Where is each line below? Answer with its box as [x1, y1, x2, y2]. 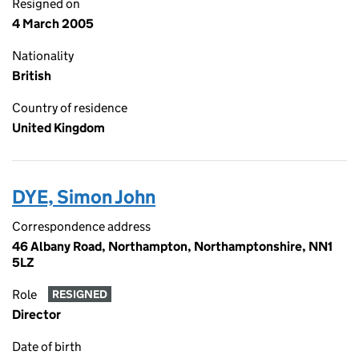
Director [12, 307, 61, 322]
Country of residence [12, 100, 127, 115]
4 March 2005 [12, 16, 94, 31]
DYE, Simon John [12, 185, 155, 208]
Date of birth [12, 339, 82, 354]
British [12, 68, 51, 83]
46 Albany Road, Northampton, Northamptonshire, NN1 [12, 239, 333, 254]
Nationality [12, 48, 74, 63]
